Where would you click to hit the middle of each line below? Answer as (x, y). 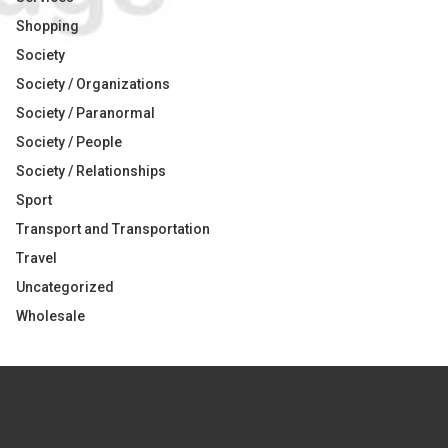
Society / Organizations (93, 84)
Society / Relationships (91, 171)
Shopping (47, 26)
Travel (36, 258)
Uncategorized (65, 287)
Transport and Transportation (113, 229)
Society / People (69, 142)
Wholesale (50, 316)
